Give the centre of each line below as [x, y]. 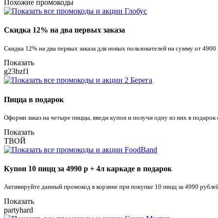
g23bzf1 [17, 72]
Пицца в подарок [34, 99]
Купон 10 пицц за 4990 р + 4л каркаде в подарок [88, 169]
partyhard [18, 210]
